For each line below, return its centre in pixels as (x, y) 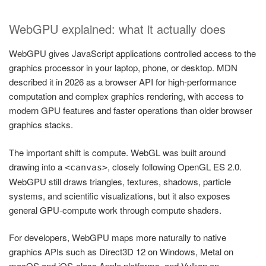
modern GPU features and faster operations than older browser (131, 110)
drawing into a (37, 166)
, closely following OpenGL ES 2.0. (175, 166)
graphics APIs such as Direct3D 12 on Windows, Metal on (121, 252)
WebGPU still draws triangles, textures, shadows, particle (120, 181)
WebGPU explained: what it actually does (117, 29)
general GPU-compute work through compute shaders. (115, 210)
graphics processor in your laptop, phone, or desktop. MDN (123, 68)
